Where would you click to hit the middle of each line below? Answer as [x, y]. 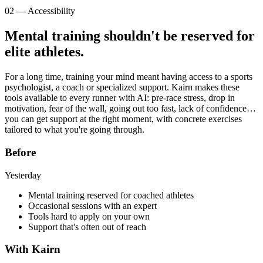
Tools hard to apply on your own [89, 216]
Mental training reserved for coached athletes [111, 195]
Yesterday [23, 175]
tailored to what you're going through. [75, 130]
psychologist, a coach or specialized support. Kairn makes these [122, 87]
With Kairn [33, 249]
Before [20, 152]
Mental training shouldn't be [91, 36]
